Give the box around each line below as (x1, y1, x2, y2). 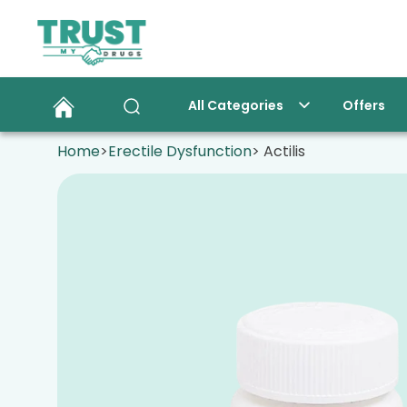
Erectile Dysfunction (108, 141, 252, 162)
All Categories (188, 96, 283, 114)
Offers (342, 96, 385, 114)
